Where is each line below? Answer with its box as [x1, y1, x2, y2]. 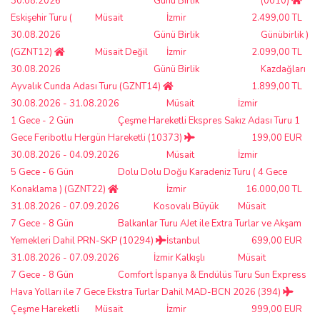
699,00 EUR [251, 234, 302, 247]
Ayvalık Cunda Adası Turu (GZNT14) [11, 79, 163, 93]
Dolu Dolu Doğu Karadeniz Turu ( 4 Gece [118, 165, 287, 179]
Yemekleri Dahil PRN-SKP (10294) [11, 234, 156, 247]
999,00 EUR [251, 302, 302, 316]
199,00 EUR [251, 131, 302, 144]
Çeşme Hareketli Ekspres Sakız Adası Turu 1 [118, 114, 300, 127]
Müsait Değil [95, 45, 148, 59]
